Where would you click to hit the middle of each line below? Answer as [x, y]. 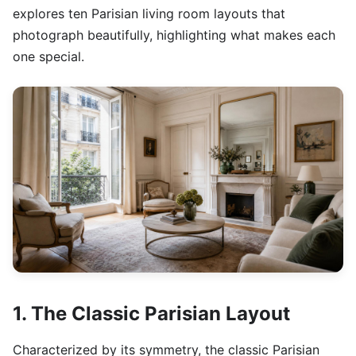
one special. [48, 57]
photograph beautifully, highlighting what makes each [174, 35]
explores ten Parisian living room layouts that [149, 14]
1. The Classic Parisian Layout [151, 314]
